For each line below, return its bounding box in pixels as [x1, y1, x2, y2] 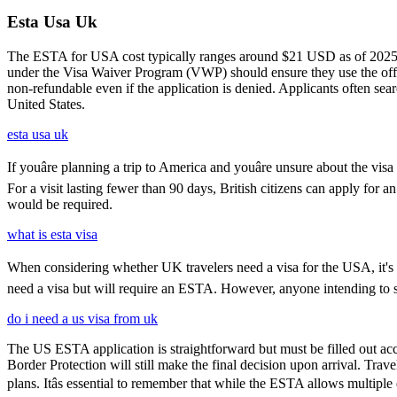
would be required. [7, 197, 113, 213]
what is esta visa [7, 227, 97, 243]
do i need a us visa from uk [7, 311, 158, 327]
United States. [7, 97, 85, 113]
